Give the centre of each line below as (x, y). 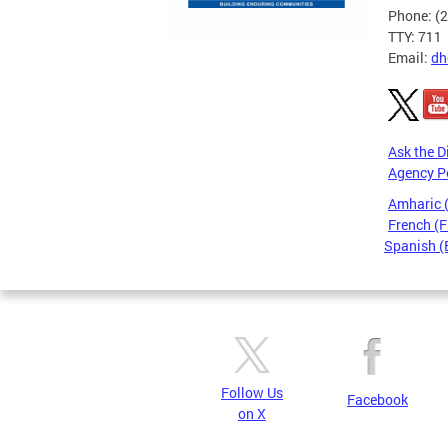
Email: (409, 57)
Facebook (377, 399)
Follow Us (252, 392)
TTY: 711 (415, 36)
